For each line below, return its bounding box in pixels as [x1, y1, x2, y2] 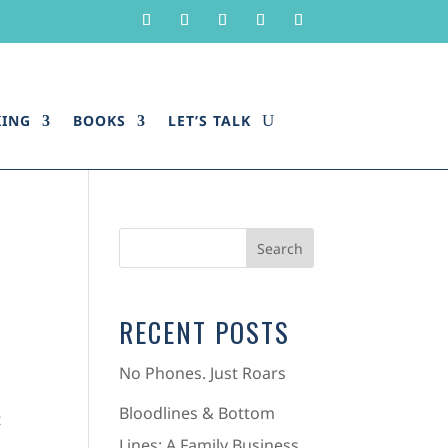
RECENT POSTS [119, 312, 291, 352]
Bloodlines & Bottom [119, 402, 276, 424]
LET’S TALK [167, 111, 251, 130]
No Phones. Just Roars [119, 362, 287, 384]
